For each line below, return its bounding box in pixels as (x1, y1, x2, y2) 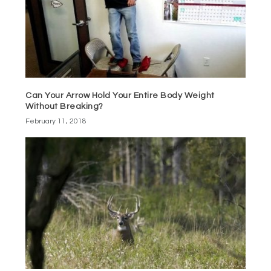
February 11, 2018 (25, 117, 87, 125)
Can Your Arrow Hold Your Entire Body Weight (25, 91, 215, 100)
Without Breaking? (25, 102, 103, 111)
